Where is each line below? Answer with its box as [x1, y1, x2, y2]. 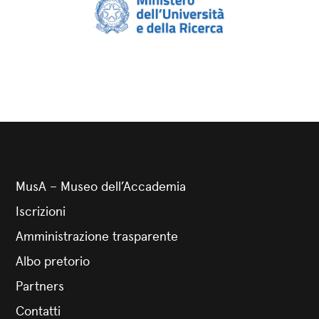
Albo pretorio [15, 251, 90, 269]
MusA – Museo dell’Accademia [15, 177, 186, 194]
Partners [15, 276, 64, 294]
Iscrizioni [15, 202, 66, 219]
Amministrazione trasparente [15, 226, 178, 244]
